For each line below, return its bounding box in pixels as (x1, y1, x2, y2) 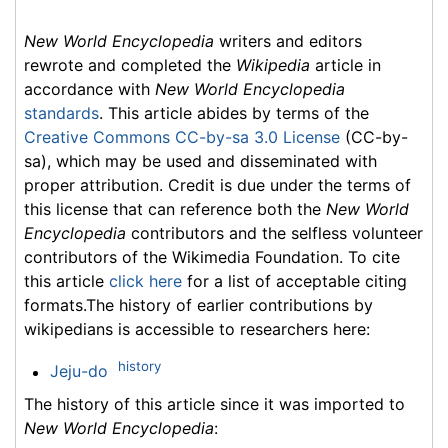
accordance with (24, 79, 155, 100)
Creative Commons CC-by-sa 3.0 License (24, 127, 340, 148)
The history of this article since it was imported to (24, 393, 405, 414)
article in (310, 55, 381, 76)
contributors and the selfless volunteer (126, 223, 423, 244)
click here (109, 271, 182, 292)
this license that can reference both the (24, 199, 326, 220)
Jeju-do (49, 361, 108, 382)
